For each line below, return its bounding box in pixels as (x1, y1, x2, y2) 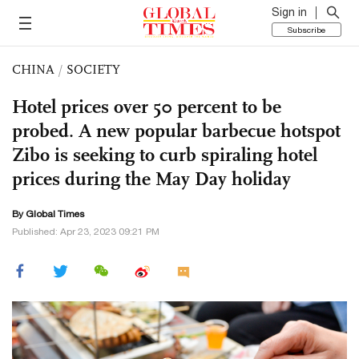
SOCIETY (67, 62, 120, 77)
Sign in (272, 6, 307, 18)
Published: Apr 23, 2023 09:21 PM (12, 226, 159, 237)
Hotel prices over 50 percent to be (12, 95, 281, 119)
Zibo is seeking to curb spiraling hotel (12, 143, 317, 167)
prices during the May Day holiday (12, 167, 291, 191)
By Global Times (12, 208, 84, 220)
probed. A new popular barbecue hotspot (12, 119, 341, 143)
